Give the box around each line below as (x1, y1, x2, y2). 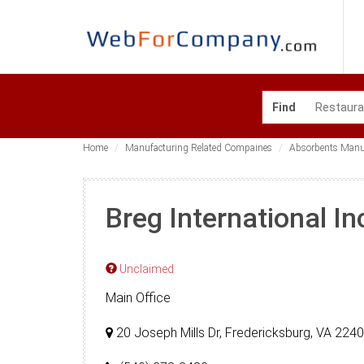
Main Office (106, 290, 171, 305)
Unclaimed (117, 262, 174, 275)
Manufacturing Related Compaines (125, 142, 272, 154)
